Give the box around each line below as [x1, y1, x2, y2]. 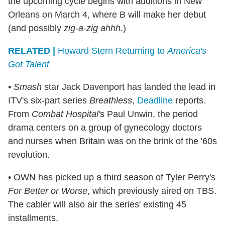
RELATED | [8, 45, 55, 56]
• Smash [8, 81, 42, 92]
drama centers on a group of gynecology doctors [8, 122, 202, 133]
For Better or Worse [8, 185, 87, 196]
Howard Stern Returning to [55, 45, 167, 56]
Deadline [137, 95, 173, 105]
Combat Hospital [32, 108, 98, 119]
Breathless [89, 95, 132, 105]
